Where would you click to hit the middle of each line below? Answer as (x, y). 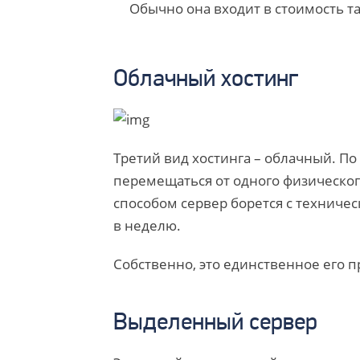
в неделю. (147, 225)
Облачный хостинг (205, 80)
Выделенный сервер (215, 323)
